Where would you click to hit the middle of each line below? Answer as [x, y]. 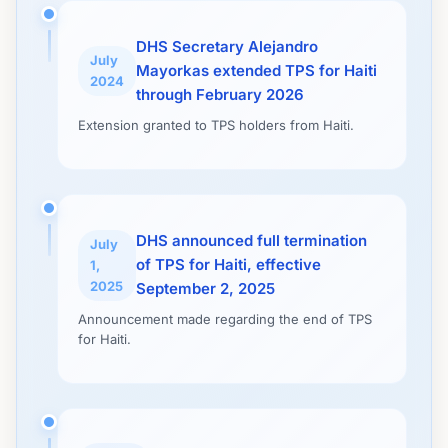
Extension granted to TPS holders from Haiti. [216, 125]
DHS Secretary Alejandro [227, 46]
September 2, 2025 [206, 288]
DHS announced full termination [252, 240]
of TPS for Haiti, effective [229, 264]
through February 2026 [220, 94]
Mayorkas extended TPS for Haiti [256, 70]
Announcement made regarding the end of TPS [225, 319]
